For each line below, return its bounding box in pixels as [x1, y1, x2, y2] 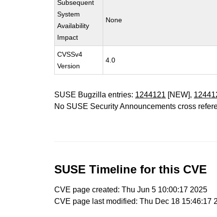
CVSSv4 [57, 50, 83, 58]
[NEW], [166, 91, 194, 99]
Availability [57, 22, 90, 30]
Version [57, 62, 80, 70]
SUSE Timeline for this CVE [54, 163, 207, 176]
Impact [57, 33, 78, 41]
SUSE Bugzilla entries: [54, 91, 136, 99]
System [57, 10, 80, 18]
